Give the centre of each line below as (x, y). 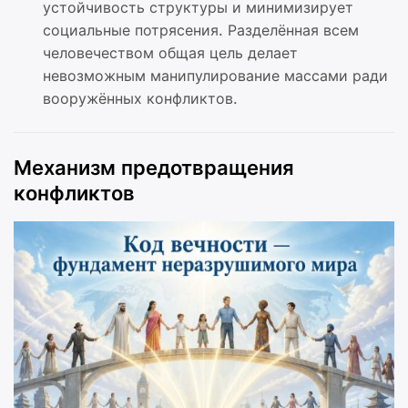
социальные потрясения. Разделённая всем (201, 30)
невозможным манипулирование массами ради (215, 76)
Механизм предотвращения (154, 168)
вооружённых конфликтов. (140, 98)
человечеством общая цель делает (170, 53)
